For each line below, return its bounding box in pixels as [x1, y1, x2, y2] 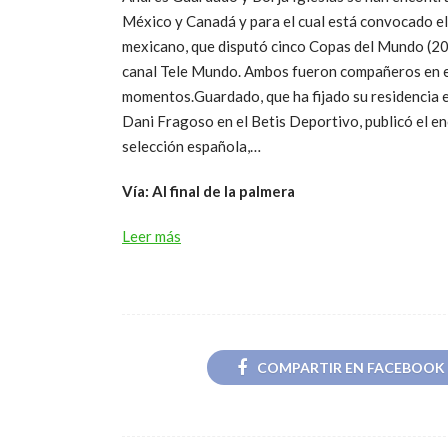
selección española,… [122, 136, 261, 155]
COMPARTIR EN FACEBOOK [256, 359, 445, 376]
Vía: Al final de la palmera [122, 181, 295, 200]
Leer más [122, 226, 181, 245]
